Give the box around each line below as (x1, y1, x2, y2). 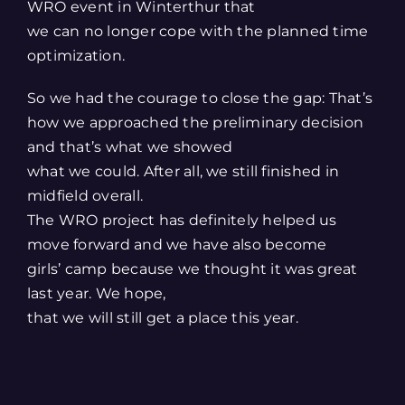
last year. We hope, (27, 285, 166, 302)
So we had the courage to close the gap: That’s (27, 89, 373, 107)
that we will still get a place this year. (27, 309, 298, 326)
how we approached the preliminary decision (27, 114, 364, 131)
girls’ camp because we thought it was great (27, 260, 358, 278)
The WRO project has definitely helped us (27, 212, 337, 229)
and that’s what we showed (27, 138, 233, 155)
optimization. (27, 47, 126, 64)
